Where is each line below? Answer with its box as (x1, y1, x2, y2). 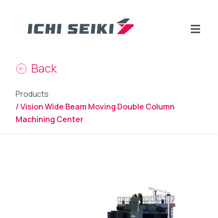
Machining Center (16, 114, 83, 125)
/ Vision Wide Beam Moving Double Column (16, 101, 175, 112)
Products (16, 89, 49, 99)
